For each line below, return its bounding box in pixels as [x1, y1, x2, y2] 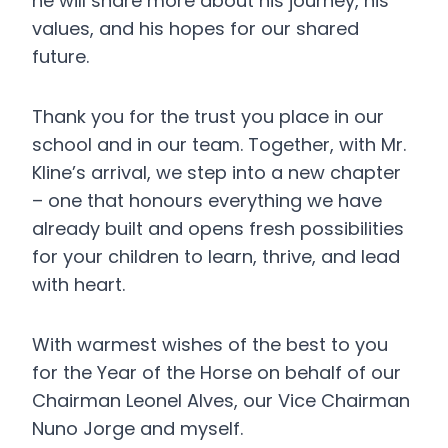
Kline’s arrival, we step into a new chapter [32, 160, 401, 185]
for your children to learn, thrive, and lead [32, 244, 400, 269]
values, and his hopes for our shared [32, 16, 359, 41]
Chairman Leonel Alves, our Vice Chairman [32, 388, 410, 413]
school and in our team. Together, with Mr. [32, 132, 406, 157]
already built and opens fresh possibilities [32, 216, 404, 241]
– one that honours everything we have [32, 188, 382, 213]
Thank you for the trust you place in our [32, 104, 384, 129]
